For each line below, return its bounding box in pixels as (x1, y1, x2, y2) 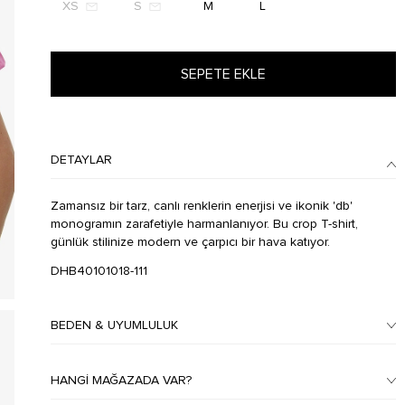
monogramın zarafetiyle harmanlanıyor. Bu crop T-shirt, (50, 218, 358, 231)
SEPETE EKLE (180, 67, 266, 81)
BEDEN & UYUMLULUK (50, 319, 178, 332)
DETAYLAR (50, 154, 112, 166)
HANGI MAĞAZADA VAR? (50, 374, 192, 387)
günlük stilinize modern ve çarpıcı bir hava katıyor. (50, 236, 330, 249)
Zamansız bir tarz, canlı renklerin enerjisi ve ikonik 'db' (50, 200, 353, 212)
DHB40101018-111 (50, 265, 147, 278)
